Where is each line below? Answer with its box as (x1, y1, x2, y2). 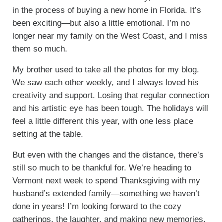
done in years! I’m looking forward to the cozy (12, 201, 181, 211)
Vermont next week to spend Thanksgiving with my (12, 175, 200, 185)
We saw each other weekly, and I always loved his (12, 77, 199, 87)
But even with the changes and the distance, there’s (12, 150, 204, 160)
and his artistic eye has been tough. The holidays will (12, 103, 208, 113)
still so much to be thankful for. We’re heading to (12, 163, 191, 172)
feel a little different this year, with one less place (12, 116, 193, 126)
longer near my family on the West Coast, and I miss (12, 31, 208, 41)
